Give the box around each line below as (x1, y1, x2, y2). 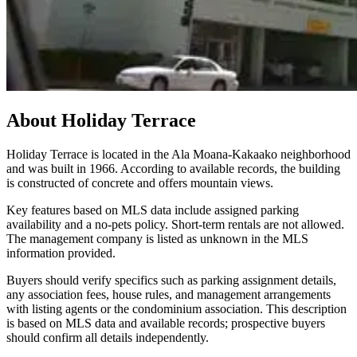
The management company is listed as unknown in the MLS (6, 232, 308, 246)
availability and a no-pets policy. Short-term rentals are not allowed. (6, 218, 344, 232)
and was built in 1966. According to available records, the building (6, 162, 340, 176)
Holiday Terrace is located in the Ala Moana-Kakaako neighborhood (6, 147, 351, 162)
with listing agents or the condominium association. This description (6, 302, 347, 316)
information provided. (6, 246, 116, 261)
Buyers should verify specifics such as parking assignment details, (6, 273, 336, 288)
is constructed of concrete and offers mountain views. (6, 176, 273, 190)
